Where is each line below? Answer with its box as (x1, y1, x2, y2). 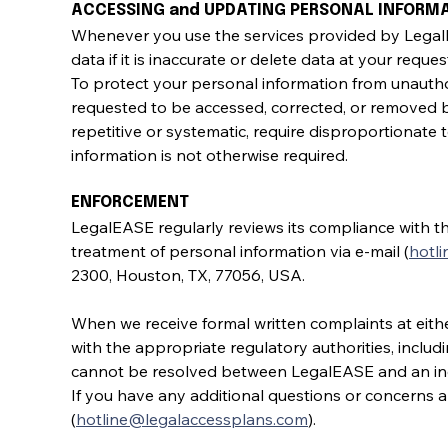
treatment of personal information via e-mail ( (71, 240, 409, 261)
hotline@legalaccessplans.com (76, 408, 308, 429)
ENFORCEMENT (71, 193, 189, 211)
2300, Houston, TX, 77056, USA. (71, 264, 305, 285)
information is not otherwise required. (71, 144, 348, 165)
